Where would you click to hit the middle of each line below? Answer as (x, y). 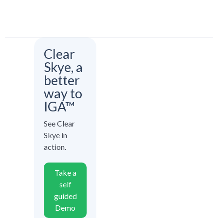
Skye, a (63, 67)
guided (65, 196)
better (62, 80)
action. (55, 147)
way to (63, 93)
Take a (65, 173)
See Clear (59, 124)
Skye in (55, 135)
